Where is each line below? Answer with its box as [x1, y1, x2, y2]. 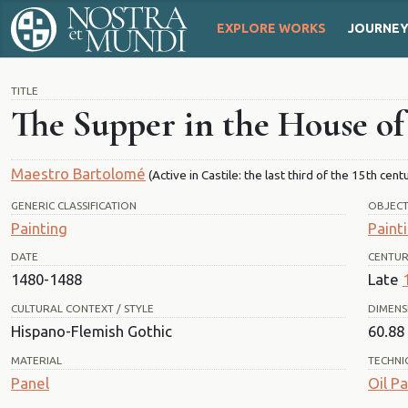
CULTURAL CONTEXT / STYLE [11, 302, 154, 315]
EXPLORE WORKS [216, 21, 326, 36]
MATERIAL [11, 353, 62, 366]
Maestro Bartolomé [11, 164, 146, 182]
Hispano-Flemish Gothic [11, 322, 172, 341]
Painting [11, 219, 67, 237]
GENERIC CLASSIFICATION [11, 199, 137, 211]
